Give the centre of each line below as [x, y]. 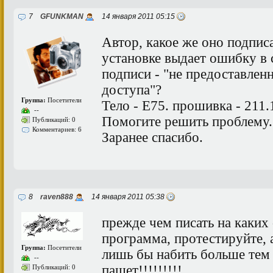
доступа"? [132, 90]
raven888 [57, 197]
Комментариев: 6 [57, 129]
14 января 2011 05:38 [126, 197]
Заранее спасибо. [152, 137]
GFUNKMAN [62, 16]
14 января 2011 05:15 [136, 16]
